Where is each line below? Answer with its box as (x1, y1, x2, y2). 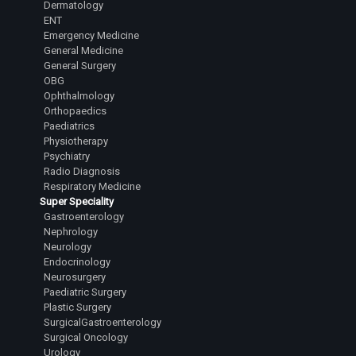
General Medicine (44, 44, 123, 56)
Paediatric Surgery (44, 286, 126, 298)
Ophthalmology (44, 90, 114, 102)
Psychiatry (44, 150, 90, 162)
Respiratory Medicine (44, 180, 141, 192)
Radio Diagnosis (44, 165, 120, 177)
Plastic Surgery (44, 301, 111, 313)
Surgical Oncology (44, 331, 128, 343)
